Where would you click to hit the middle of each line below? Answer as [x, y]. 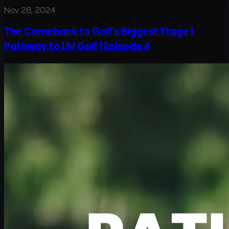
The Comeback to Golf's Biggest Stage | [99, 32]
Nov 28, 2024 [30, 10]
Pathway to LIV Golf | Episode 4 [77, 47]
